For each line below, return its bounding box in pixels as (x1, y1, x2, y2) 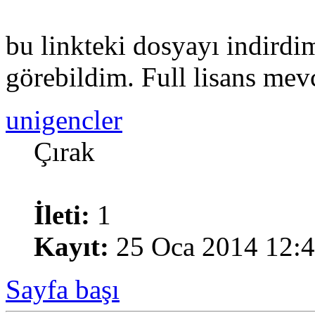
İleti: (34, 199, 90, 230)
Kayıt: (34, 231, 109, 262)
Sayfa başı (6, 274, 120, 304)
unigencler (6, 104, 122, 135)
